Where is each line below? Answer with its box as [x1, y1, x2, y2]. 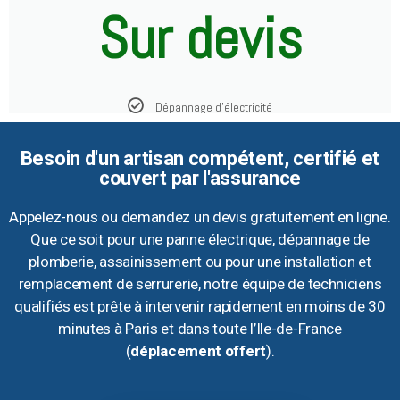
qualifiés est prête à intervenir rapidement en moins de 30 [14, 297, 386, 316]
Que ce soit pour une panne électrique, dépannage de [30, 230, 370, 249]
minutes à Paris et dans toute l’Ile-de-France [58, 320, 342, 338]
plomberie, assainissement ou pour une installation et [29, 253, 371, 271]
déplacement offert [130, 342, 266, 361]
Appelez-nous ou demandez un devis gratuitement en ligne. [9, 208, 391, 227]
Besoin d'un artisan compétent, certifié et [20, 147, 380, 171]
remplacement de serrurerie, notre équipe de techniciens [18, 275, 382, 294]
